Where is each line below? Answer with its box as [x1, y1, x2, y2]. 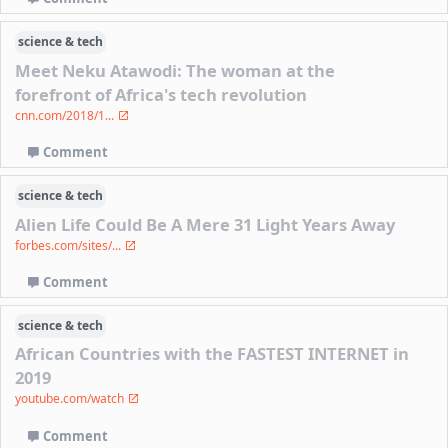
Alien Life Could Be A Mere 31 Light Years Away [15, 212, 396, 236]
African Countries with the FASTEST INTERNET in [15, 342, 410, 366]
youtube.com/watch [15, 390, 128, 408]
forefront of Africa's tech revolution [15, 82, 308, 106]
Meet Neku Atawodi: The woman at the [15, 58, 336, 82]
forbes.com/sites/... [15, 236, 125, 254]
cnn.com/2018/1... [15, 106, 118, 124]
